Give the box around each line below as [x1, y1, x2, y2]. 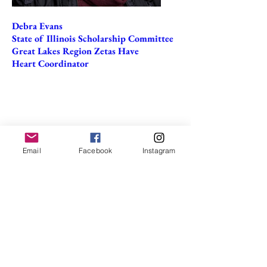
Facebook [78, 145, 113, 155]
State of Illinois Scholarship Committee [12, 32, 173, 45]
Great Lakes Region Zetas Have [12, 45, 139, 57]
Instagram [142, 145, 176, 155]
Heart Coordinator [12, 57, 89, 70]
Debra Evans [12, 20, 63, 32]
